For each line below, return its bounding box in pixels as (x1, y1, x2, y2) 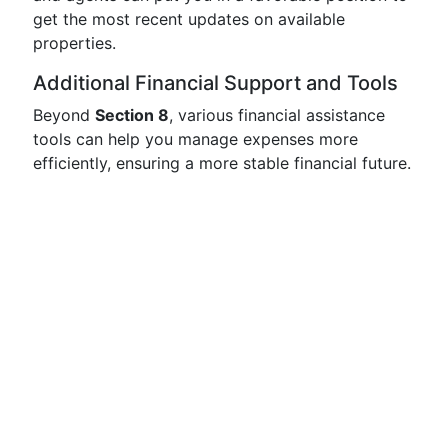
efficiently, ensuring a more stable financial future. (33, 153, 411, 173)
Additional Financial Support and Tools (33, 71, 398, 95)
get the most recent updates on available (33, 9, 345, 29)
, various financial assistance (169, 105, 385, 125)
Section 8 (95, 105, 169, 125)
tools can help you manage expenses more (33, 129, 358, 149)
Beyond (33, 105, 95, 125)
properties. (33, 33, 116, 53)
